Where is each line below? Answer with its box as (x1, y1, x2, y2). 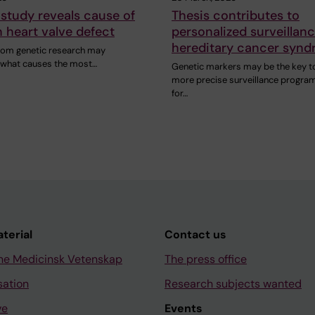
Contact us (165, 227, 226, 243)
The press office (165, 252, 247, 267)
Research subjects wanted (165, 276, 302, 292)
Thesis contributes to (172, 7, 300, 25)
